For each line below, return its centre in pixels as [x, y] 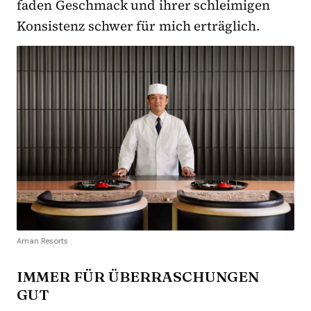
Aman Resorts [42, 241]
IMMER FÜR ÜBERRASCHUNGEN [138, 277]
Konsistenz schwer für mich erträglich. [139, 25]
